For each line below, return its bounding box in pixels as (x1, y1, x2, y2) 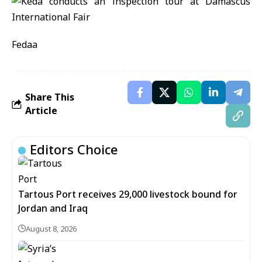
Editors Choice (30, 140, 118, 158)
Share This (25, 91, 74, 104)
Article (25, 104, 57, 117)
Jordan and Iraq (18, 202, 88, 215)
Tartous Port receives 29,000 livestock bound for (18, 188, 237, 201)
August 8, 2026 (26, 223, 77, 234)
